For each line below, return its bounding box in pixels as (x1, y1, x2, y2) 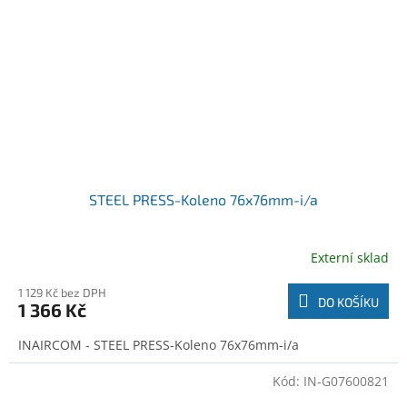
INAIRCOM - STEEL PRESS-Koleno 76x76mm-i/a (18, 336, 299, 354)
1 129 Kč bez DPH (18, 285, 106, 301)
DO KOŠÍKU (318, 294, 379, 311)
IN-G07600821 (303, 372, 389, 391)
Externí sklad (311, 248, 389, 266)
